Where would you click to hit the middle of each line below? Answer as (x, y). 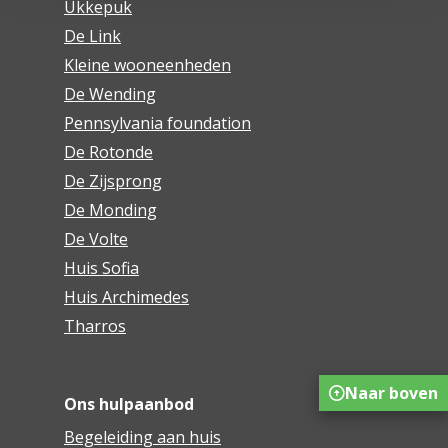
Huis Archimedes (126, 297)
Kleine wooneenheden (147, 65)
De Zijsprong (112, 181)
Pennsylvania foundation (157, 123)
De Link (92, 36)
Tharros (94, 326)
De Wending (109, 94)
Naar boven (391, 393)
